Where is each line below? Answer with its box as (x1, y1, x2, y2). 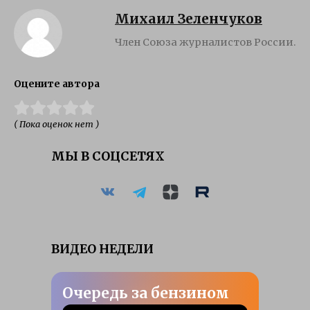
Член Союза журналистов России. (115, 35, 296, 48)
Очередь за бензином (62, 284, 229, 302)
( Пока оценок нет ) (14, 118, 99, 129)
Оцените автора (14, 77, 100, 90)
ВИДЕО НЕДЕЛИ (51, 241, 154, 257)
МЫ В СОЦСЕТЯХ (51, 148, 165, 164)
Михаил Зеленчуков (115, 10, 262, 27)
